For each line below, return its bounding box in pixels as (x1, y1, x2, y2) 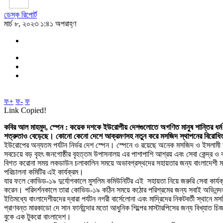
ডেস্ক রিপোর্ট (4, 10, 37, 19)
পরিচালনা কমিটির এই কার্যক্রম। (4, 167, 84, 176)
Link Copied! (4, 106, 46, 114)
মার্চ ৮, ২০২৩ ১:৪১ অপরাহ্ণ (4, 19, 76, 28)
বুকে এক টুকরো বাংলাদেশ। (4, 212, 71, 221)
